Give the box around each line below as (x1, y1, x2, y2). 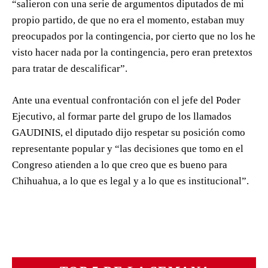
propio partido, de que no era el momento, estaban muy (12, 14, 245, 26)
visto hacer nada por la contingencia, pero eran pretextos (12, 46, 252, 58)
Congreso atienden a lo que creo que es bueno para (12, 159, 227, 170)
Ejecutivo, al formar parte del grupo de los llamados (12, 110, 232, 122)
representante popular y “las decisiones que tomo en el (12, 142, 243, 154)
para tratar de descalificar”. (12, 62, 127, 74)
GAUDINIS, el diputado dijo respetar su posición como (12, 126, 245, 138)
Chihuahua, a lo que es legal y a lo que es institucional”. (12, 175, 249, 187)
